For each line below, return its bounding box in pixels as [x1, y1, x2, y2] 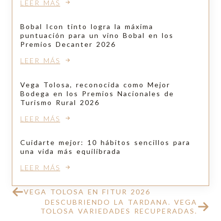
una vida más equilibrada [20, 147, 121, 156]
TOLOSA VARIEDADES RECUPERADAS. [40, 206, 197, 215]
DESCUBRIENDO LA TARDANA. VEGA [45, 197, 197, 206]
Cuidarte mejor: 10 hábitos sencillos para [20, 138, 190, 147]
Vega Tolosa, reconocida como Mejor [20, 80, 170, 89]
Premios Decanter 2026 [20, 40, 116, 49]
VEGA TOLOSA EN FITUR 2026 [24, 187, 150, 196]
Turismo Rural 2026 [20, 98, 100, 107]
